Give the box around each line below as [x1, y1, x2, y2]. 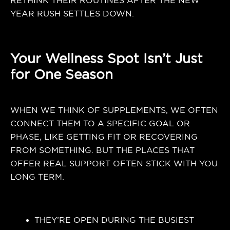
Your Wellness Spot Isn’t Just [10, 50, 203, 66]
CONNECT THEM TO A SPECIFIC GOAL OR [10, 119, 190, 128]
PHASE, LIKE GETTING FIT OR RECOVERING [10, 132, 198, 141]
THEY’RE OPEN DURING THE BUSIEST [34, 215, 195, 224]
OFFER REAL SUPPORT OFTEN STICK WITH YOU [10, 159, 218, 168]
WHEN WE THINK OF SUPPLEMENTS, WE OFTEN [10, 105, 218, 114]
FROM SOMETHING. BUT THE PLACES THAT [10, 145, 195, 155]
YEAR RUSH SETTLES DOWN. [10, 9, 134, 18]
